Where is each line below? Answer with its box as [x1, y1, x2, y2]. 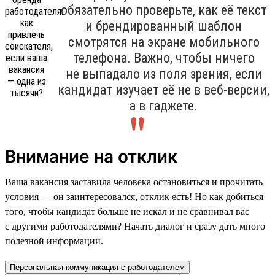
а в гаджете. [130, 98, 198, 114]
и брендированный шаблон [85, 18, 242, 34]
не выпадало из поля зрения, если [65, 66, 262, 82]
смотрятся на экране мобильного [68, 34, 260, 50]
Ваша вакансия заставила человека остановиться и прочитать [5, 176, 263, 187]
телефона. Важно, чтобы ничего [72, 50, 255, 66]
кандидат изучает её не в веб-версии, [58, 82, 269, 98]
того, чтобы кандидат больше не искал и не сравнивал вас [5, 206, 249, 217]
